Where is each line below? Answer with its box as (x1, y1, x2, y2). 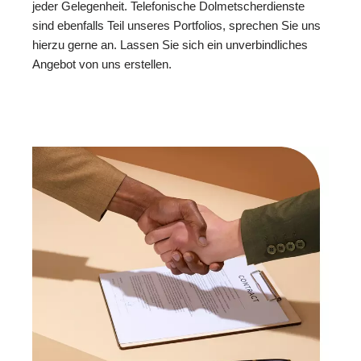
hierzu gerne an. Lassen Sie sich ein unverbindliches (32, 37, 308, 52)
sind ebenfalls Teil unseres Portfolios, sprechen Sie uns (32, 18, 321, 32)
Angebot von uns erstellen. (32, 56, 172, 71)
